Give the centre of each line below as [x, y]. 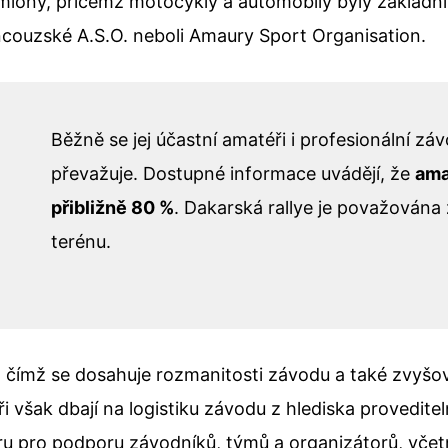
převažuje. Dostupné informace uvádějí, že [233, 174]
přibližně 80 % [113, 208]
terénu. [81, 242]
